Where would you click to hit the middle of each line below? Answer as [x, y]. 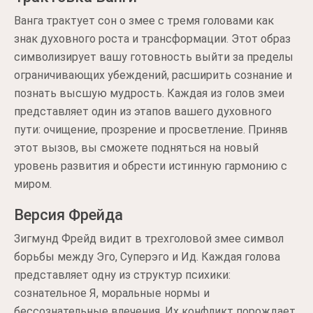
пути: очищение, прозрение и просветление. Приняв [151, 130]
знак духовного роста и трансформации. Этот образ [152, 39]
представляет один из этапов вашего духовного [143, 111]
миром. [33, 184]
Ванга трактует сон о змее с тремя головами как [144, 21]
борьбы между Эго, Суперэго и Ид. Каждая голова [147, 257]
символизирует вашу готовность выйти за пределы [154, 57]
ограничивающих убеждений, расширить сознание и [153, 75]
